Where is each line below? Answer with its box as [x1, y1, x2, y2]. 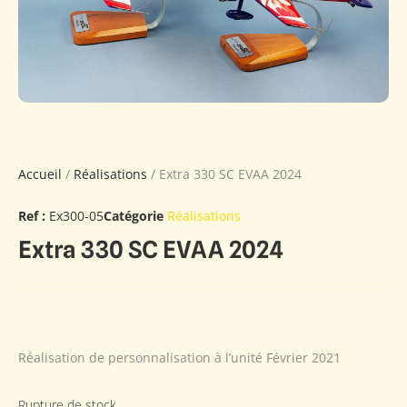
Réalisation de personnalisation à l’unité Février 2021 [18, 348, 341, 366]
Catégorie [104, 207, 164, 225]
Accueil [18, 165, 62, 184]
